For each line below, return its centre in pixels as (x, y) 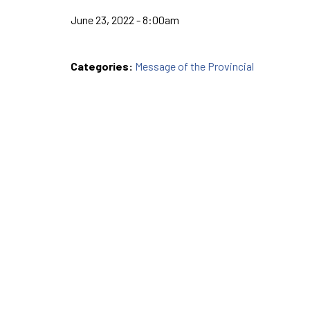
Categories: (103, 66)
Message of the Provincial (194, 66)
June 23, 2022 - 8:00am (125, 19)
